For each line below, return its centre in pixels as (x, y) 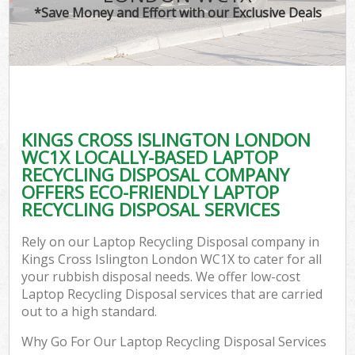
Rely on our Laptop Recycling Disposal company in (171, 242)
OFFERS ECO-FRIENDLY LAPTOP (151, 192)
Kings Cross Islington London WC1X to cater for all (172, 260)
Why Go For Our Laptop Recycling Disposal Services (174, 342)
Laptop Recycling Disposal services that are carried (172, 294)
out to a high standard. (90, 312)
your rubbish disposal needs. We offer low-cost (161, 277)
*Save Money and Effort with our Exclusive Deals (177, 12)
